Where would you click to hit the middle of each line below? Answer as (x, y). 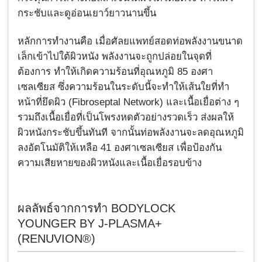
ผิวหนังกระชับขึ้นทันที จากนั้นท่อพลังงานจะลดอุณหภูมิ (131, 132)
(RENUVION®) (56, 239)
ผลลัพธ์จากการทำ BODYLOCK (96, 208)
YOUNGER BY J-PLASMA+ (90, 224)
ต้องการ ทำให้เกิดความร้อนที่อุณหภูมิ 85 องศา (115, 71)
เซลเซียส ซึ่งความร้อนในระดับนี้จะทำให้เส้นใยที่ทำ (123, 87)
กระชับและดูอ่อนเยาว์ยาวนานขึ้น (87, 13)
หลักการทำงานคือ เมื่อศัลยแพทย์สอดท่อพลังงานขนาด (130, 41)
